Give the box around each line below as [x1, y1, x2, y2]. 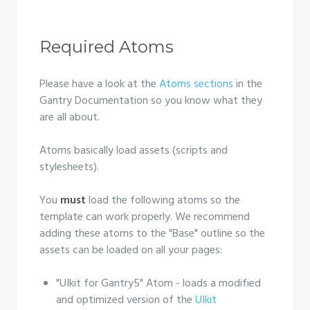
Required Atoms [39, 37, 174, 57]
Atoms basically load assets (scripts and [39, 142, 228, 160]
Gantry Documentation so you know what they [39, 92, 262, 110]
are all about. [39, 109, 100, 127]
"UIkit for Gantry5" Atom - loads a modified [56, 275, 261, 293]
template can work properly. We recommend [39, 208, 250, 226]
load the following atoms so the [86, 192, 240, 210]
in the [233, 75, 262, 93]
